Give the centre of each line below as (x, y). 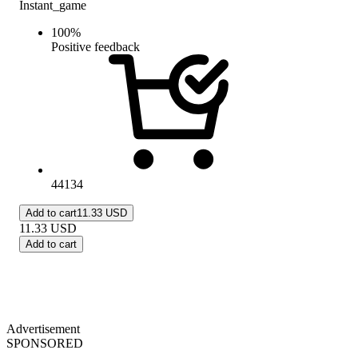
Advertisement (43, 328)
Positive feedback (95, 46)
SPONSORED (45, 343)
